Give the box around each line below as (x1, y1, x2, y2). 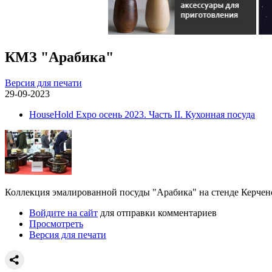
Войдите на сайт (29, 207, 98, 218)
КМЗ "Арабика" (5, 49, 114, 65)
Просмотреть (29, 218, 83, 229)
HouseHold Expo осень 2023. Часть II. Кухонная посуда (29, 109, 255, 120)
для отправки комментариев (98, 207, 217, 218)
